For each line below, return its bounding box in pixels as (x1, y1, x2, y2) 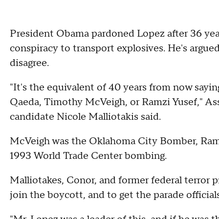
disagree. (10, 56, 49, 69)
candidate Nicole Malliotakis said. (10, 110, 161, 123)
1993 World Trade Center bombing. (10, 149, 167, 162)
